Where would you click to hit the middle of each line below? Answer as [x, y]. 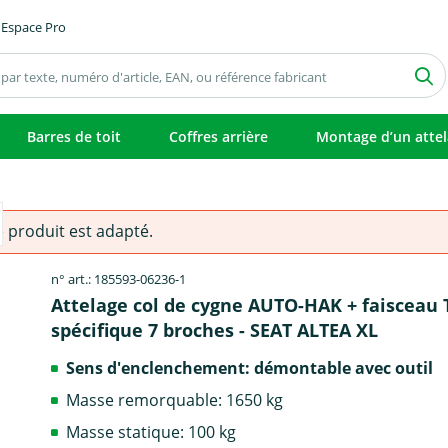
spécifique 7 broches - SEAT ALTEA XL [215, 330]
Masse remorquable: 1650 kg [175, 399]
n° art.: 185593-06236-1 [119, 279]
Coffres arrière [218, 136]
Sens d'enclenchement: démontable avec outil [250, 367]
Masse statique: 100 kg [151, 431]
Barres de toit [74, 136]
